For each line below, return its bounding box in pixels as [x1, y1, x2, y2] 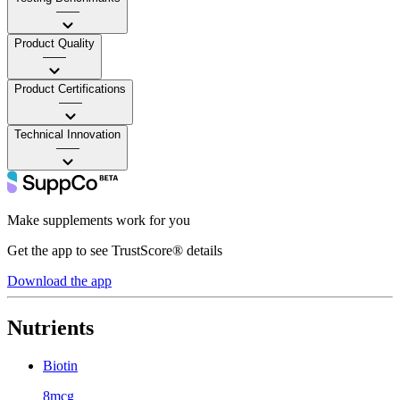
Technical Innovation [14, 127, 121, 141]
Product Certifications [14, 81, 126, 96]
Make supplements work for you [7, 212, 190, 228]
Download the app [7, 272, 112, 288]
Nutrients [7, 315, 94, 339]
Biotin [43, 357, 78, 373]
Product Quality [14, 36, 95, 50]
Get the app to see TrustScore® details [7, 242, 222, 258]
